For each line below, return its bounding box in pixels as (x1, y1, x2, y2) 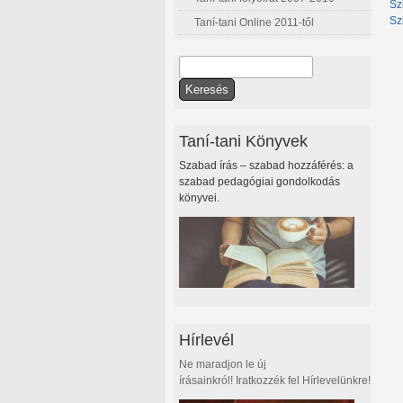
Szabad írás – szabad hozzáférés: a (179, 159, 354, 173)
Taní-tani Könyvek (179, 131, 308, 151)
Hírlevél (179, 329, 234, 349)
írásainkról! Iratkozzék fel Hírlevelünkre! (179, 373, 371, 387)
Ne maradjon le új (179, 357, 266, 371)
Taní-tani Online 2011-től (194, 16, 314, 30)
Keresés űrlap (179, 78, 279, 98)
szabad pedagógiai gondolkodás (179, 175, 340, 189)
